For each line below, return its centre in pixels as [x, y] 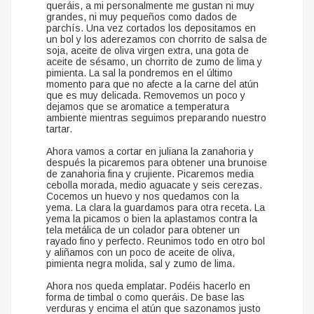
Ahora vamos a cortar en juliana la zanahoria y [150, 152]
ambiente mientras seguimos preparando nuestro [156, 118]
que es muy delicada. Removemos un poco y [146, 96]
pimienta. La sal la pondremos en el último [139, 73]
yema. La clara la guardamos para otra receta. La [156, 208]
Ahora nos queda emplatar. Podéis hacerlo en [148, 286]
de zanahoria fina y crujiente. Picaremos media [150, 174]
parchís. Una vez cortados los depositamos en [151, 28]
